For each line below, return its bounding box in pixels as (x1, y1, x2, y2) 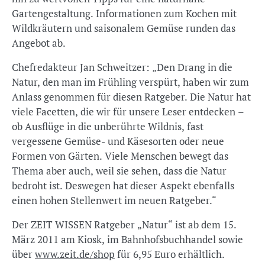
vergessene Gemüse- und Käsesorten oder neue (12, 134, 224, 148)
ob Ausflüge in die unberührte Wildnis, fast (12, 119, 203, 133)
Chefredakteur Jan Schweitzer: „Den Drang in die (12, 60, 232, 74)
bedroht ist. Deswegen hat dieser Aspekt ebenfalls (12, 179, 234, 192)
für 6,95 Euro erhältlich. (115, 247, 225, 261)
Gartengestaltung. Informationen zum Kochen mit (12, 7, 237, 20)
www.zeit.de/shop (35, 247, 115, 261)
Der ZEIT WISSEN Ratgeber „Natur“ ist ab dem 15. (12, 218, 237, 231)
